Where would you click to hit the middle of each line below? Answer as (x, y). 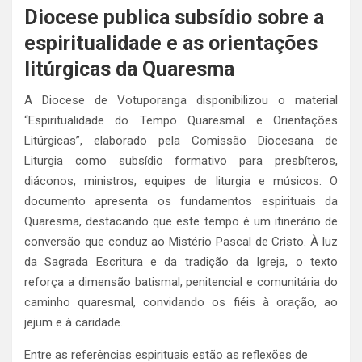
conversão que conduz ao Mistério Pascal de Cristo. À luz (181, 242)
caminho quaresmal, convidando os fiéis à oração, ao (181, 302)
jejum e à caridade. (74, 322)
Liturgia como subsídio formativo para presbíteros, (181, 161)
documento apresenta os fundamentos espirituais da (181, 201)
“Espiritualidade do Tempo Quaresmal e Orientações (181, 120)
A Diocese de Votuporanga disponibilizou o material (181, 100)
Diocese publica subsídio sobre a (174, 17)
